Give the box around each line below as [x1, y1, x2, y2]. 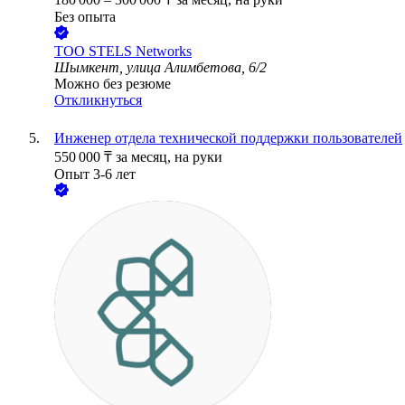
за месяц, [116, 149, 174, 165]
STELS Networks [89, 43, 192, 60]
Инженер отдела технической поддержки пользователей [54, 130, 402, 146]
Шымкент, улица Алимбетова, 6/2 [54, 60, 267, 76]
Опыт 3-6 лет [54, 166, 136, 183]
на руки [174, 149, 222, 165]
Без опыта [54, 9, 116, 25]
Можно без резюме [54, 76, 171, 92]
